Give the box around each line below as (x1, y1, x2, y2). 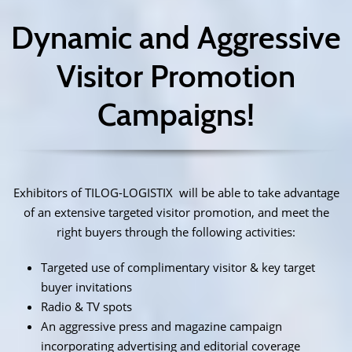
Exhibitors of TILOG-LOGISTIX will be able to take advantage (13, 185, 339, 201)
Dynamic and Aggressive (11, 17, 341, 57)
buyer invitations (41, 279, 132, 295)
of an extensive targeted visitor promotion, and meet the (23, 204, 329, 221)
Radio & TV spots (41, 299, 132, 315)
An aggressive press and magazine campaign (41, 318, 282, 335)
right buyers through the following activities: (57, 224, 295, 240)
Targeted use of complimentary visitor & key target (41, 259, 315, 276)
